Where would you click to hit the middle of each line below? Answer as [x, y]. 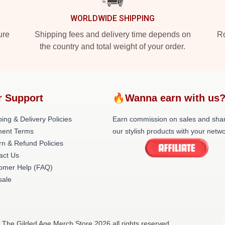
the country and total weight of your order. [113, 46]
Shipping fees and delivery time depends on [113, 34]
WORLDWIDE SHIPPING [113, 18]
